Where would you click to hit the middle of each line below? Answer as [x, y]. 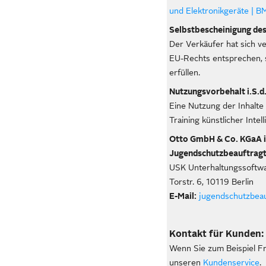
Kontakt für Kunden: [217, 234]
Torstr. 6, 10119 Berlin [212, 182]
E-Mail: [183, 196]
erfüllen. [185, 72]
